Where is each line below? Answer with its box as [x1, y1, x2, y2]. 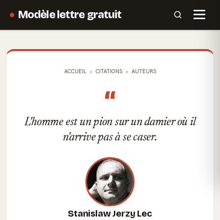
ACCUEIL [64, 68, 86, 75]
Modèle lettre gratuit [18, 8, 122, 21]
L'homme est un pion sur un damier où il [24, 116, 196, 128]
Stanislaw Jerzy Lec [68, 208, 152, 219]
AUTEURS [131, 68, 156, 75]
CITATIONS [95, 68, 122, 75]
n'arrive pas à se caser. [63, 132, 157, 143]
